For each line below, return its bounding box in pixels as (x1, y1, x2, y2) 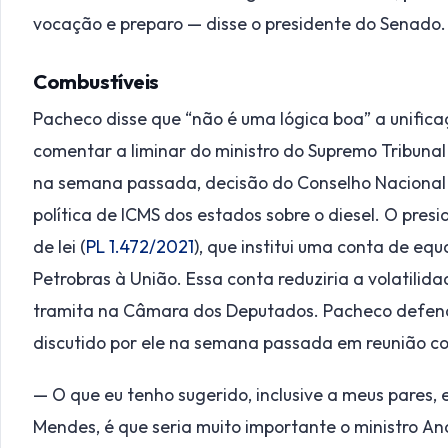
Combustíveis (33, 67, 160, 94)
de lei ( (33, 235, 86, 259)
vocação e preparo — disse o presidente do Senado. (33, 11, 446, 35)
